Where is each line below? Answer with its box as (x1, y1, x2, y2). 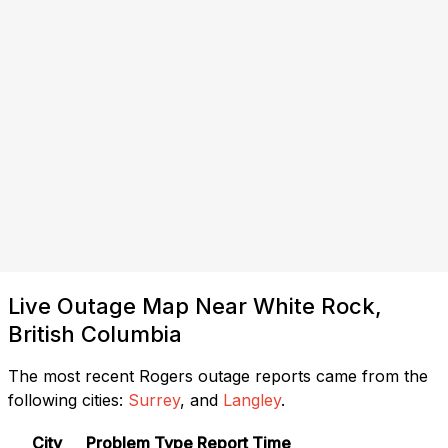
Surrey (128, 389, 180, 410)
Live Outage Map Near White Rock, (8, 292, 382, 319)
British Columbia (8, 320, 182, 347)
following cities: (8, 389, 123, 410)
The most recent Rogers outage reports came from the (8, 365, 428, 386)
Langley (223, 389, 281, 410)
